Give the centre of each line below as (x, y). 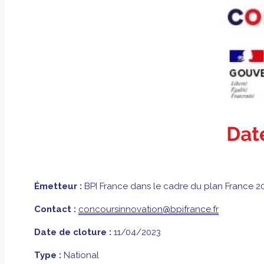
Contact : (55, 209)
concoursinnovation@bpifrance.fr (148, 209)
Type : (48, 255)
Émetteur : (58, 186)
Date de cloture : (73, 232)
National (81, 255)
